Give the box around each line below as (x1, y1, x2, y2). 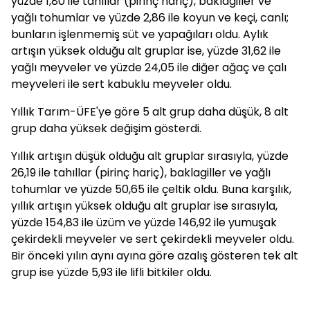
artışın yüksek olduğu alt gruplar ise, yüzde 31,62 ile (11, 43, 281, 59)
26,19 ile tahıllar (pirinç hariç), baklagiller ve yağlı (11, 165, 271, 181)
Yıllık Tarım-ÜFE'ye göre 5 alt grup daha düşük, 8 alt (11, 104, 289, 120)
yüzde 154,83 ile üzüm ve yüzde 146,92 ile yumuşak (11, 215, 277, 230)
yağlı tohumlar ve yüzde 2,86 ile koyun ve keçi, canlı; (11, 10, 289, 26)
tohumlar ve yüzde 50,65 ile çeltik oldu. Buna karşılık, (11, 181, 291, 197)
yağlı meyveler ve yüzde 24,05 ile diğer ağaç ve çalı (11, 60, 286, 75)
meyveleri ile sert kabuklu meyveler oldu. (11, 76, 232, 92)
